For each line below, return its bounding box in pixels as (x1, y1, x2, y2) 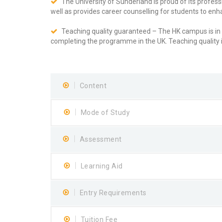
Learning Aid (80, 162, 123, 170)
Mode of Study (80, 109, 130, 117)
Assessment (79, 135, 122, 144)
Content (79, 82, 107, 90)
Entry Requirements (79, 189, 147, 197)
